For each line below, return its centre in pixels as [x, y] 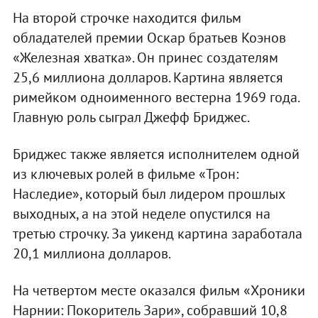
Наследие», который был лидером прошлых [148, 193]
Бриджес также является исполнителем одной [156, 154]
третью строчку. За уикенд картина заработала [157, 233]
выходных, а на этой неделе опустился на [141, 213]
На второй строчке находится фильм [127, 17]
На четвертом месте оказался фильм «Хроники [159, 290]
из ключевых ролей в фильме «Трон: [125, 174]
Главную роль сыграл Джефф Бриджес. [131, 117]
